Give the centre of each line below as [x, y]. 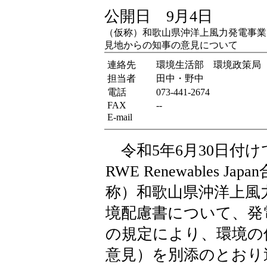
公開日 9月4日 [159, 16]
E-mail [120, 117]
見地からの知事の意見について [171, 45]
